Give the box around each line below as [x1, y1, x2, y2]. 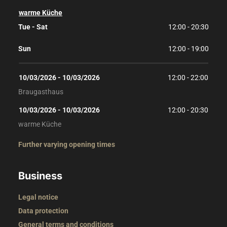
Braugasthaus [18, 88, 63, 96]
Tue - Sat [18, 23, 48, 31]
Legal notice [18, 193, 58, 201]
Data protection [18, 207, 68, 215]
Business [18, 170, 62, 182]
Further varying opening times [18, 140, 115, 148]
